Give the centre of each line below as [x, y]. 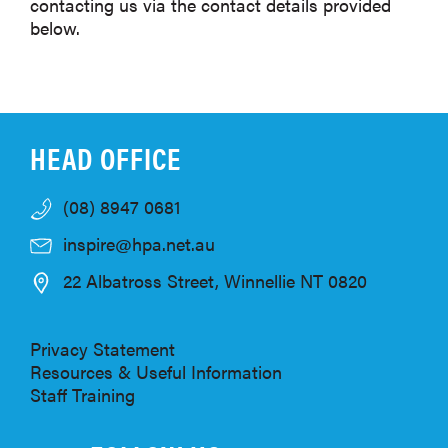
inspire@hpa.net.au [138, 244]
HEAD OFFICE [105, 158]
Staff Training [82, 395]
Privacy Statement [102, 349]
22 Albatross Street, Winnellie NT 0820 [214, 281]
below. [55, 27]
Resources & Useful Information [156, 372]
